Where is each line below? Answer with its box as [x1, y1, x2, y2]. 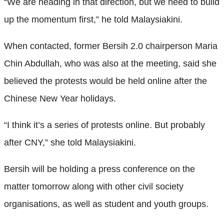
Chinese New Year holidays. [4, 93, 116, 103]
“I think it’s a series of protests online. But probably [4, 119, 205, 130]
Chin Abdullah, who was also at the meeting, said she [4, 58, 216, 68]
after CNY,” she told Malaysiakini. [4, 137, 136, 147]
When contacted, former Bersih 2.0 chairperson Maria [4, 40, 217, 51]
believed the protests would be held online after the [4, 75, 207, 86]
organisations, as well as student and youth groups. [4, 198, 208, 209]
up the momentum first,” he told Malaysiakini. [4, 14, 182, 24]
